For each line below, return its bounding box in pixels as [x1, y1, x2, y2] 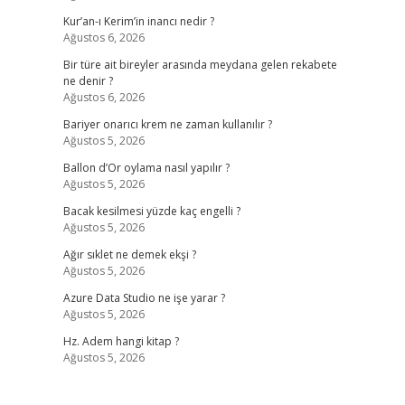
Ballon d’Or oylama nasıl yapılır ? [62, 160, 230, 175]
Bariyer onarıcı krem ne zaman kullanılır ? [62, 117, 272, 132]
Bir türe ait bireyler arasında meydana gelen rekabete [62, 57, 337, 72]
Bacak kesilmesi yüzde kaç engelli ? [62, 203, 240, 219]
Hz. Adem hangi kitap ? [62, 334, 179, 349]
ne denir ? [62, 73, 113, 89]
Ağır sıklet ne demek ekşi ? [62, 247, 196, 262]
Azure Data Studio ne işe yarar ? [62, 290, 225, 306]
